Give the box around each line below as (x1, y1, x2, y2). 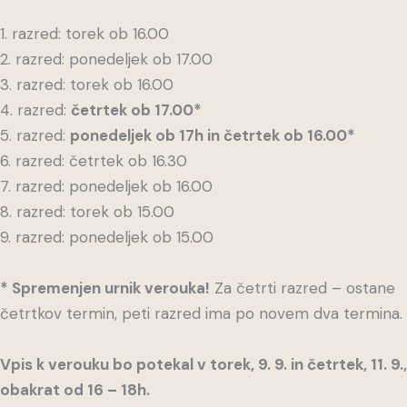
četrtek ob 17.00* (71, 99, 205, 120)
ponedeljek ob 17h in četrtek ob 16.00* (70, 124, 355, 145)
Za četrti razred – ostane (210, 277, 395, 298)
